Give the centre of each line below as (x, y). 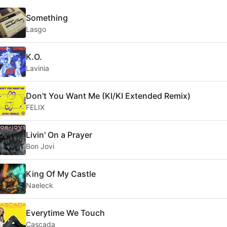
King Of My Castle (61, 174)
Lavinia (37, 68)
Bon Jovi (40, 146)
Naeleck (40, 185)
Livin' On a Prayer (59, 135)
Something (47, 17)
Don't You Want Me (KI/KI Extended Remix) (108, 96)
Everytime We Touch (65, 213)
